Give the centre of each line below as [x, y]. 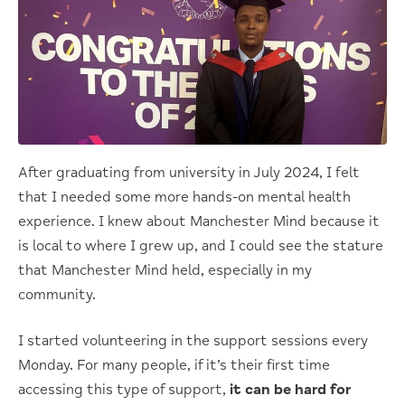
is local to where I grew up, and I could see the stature [201, 245]
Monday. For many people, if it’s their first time [174, 365]
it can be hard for [290, 389]
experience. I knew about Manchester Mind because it [199, 221]
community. [57, 294]
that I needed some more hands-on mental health [184, 197]
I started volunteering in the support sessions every [193, 340]
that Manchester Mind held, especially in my [165, 270]
